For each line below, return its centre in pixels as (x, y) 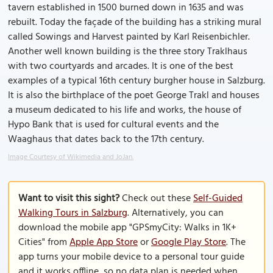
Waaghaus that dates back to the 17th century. (106, 140)
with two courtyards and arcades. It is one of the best (121, 66)
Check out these (156, 199)
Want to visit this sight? (69, 199)
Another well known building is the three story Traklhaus (128, 52)
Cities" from (44, 243)
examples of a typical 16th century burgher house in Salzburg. (136, 81)
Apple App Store (104, 243)
